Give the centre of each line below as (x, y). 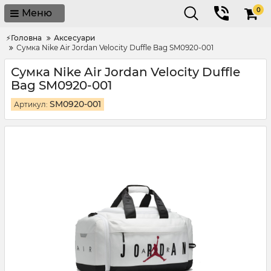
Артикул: (31, 104)
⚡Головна (24, 38)
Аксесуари (74, 38)
